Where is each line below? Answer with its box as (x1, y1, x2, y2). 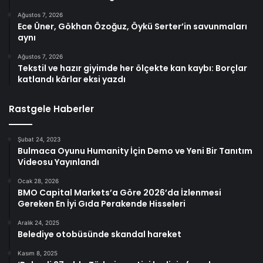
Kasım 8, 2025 (18, 249, 58, 257)
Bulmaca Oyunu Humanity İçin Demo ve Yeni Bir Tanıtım (18, 145, 252, 157)
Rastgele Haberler (9, 103, 94, 116)
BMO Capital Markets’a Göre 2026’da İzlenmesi (18, 187, 221, 199)
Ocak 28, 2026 (18, 177, 59, 185)
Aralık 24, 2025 (18, 219, 59, 227)
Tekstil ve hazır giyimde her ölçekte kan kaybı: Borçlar (18, 62, 247, 75)
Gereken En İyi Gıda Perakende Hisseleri (18, 198, 186, 210)
